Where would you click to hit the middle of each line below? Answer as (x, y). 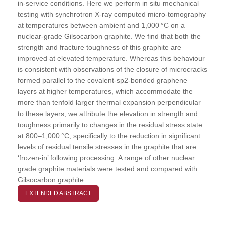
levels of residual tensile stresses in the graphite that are (107, 146)
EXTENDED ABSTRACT (58, 193)
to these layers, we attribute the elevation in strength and (108, 113)
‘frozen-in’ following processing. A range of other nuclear (106, 157)
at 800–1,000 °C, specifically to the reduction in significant (109, 135)
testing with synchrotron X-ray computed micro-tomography (112, 14)
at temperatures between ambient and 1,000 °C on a (101, 25)
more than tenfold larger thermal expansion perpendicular (109, 102)
